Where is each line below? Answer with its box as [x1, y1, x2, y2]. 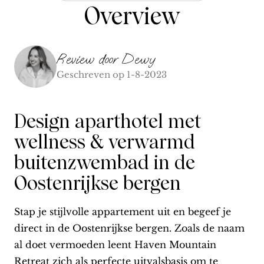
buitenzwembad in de [14, 151, 195, 174]
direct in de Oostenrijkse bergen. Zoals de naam [14, 222, 245, 235]
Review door [57, 49, 117, 68]
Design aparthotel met [14, 110, 201, 133]
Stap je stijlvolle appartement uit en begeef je [14, 206, 231, 218]
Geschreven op [57, 68, 124, 80]
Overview [84, 2, 180, 31]
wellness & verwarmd [14, 131, 195, 154]
